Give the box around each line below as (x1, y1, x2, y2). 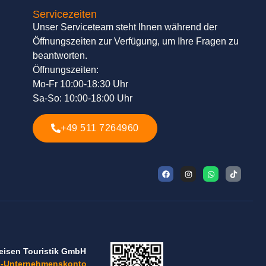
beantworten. (33, 50, 88, 61)
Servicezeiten (33, 8, 97, 20)
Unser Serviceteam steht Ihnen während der (33, 21, 218, 32)
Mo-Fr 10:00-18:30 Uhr (33, 78, 129, 89)
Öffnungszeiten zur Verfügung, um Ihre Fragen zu (33, 36, 239, 46)
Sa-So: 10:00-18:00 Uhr (33, 93, 133, 103)
